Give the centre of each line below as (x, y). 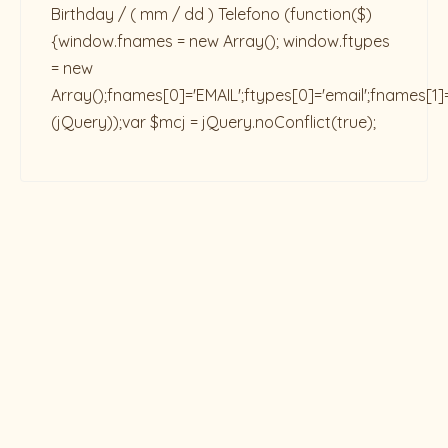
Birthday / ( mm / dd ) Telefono (167, 14)
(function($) (328, 14)
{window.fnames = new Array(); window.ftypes (220, 41)
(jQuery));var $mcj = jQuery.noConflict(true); (213, 122)
